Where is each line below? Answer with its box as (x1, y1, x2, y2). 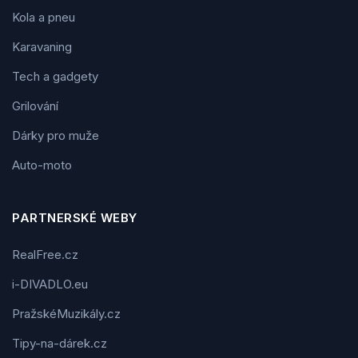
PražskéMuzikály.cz (12, 306, 121, 322)
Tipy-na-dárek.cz (12, 336, 107, 352)
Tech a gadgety (12, 69, 98, 85)
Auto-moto (12, 157, 72, 173)
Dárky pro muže (12, 128, 99, 144)
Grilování (12, 98, 58, 114)
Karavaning (12, 39, 72, 55)
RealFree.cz (12, 247, 78, 263)
